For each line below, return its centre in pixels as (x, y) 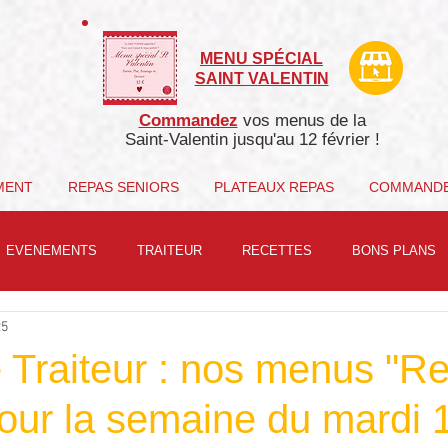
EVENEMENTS (51, 250)
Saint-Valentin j (180, 139)
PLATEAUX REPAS (273, 187)
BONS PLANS (394, 250)
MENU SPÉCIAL (261, 58)
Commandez (188, 120)
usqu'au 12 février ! (308, 139)
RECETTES (277, 250)
